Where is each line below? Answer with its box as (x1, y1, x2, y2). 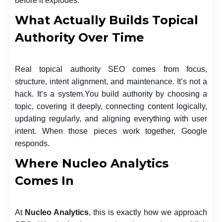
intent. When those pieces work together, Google (15, 126, 207, 135)
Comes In (15, 173, 74, 188)
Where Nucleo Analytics (15, 156, 168, 170)
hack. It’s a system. (15, 89, 85, 98)
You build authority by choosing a (84, 89, 207, 98)
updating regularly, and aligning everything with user (15, 114, 207, 123)
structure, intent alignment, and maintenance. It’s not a (15, 77, 207, 86)
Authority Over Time (15, 30, 144, 45)
